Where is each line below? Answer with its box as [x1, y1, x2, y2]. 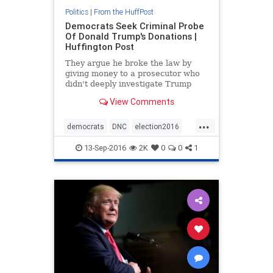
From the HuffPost [93, 7, 154, 16]
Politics [65, 7, 88, 16]
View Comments [107, 96, 174, 108]
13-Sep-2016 [82, 142, 126, 153]
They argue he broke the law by [65, 58, 191, 68]
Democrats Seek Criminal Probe [65, 19, 204, 32]
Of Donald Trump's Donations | [65, 30, 197, 42]
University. [65, 89, 107, 99]
